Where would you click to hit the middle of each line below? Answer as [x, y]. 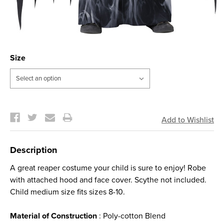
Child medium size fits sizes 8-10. [67, 192]
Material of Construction [53, 216]
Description [33, 150]
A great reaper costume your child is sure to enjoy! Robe [108, 168]
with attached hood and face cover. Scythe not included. [108, 180]
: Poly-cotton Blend [131, 216]
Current [24, 105]
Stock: [21, 111]
